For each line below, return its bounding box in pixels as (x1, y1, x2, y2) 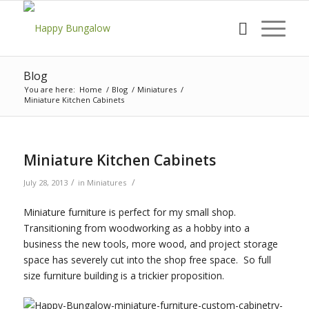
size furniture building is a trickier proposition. (23, 268, 224, 282)
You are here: (23, 84, 75, 94)
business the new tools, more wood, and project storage (23, 237, 278, 250)
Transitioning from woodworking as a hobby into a (23, 221, 250, 235)
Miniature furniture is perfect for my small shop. (23, 205, 239, 219)
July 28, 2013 (23, 177, 68, 188)
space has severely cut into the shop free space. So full (23, 252, 271, 266)
